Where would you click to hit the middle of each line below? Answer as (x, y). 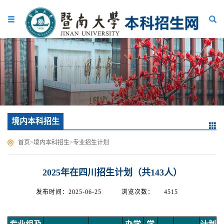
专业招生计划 (91, 142)
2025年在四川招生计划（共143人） (112, 172)
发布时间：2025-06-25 (69, 192)
